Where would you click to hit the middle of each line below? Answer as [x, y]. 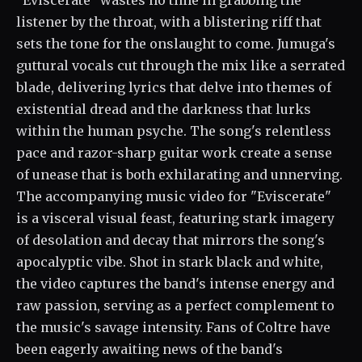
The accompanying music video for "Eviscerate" [174, 196]
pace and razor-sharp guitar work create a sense [174, 153]
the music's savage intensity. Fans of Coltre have [173, 327]
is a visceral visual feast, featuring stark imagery [175, 218]
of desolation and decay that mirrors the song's [170, 240]
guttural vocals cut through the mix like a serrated [181, 65]
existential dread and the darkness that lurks [164, 109]
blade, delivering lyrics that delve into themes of [174, 87]
